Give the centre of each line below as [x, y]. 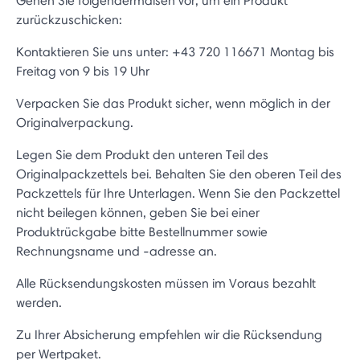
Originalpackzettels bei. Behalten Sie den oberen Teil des [179, 174]
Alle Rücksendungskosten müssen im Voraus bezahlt [166, 283]
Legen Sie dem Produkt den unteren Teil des [142, 155]
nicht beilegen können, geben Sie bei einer [138, 213]
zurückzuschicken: [69, 20]
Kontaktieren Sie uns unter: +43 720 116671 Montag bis [175, 52]
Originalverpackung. [75, 123]
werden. [39, 303]
